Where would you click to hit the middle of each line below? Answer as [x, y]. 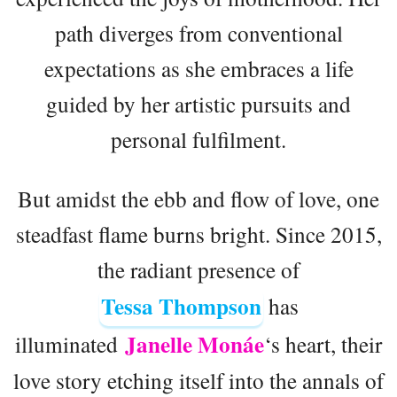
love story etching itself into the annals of [198, 380]
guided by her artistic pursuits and [198, 103]
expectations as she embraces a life [198, 68]
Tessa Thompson [181, 306]
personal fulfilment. [198, 139]
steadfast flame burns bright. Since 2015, [198, 234]
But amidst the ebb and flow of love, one [198, 198]
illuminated [70, 343]
